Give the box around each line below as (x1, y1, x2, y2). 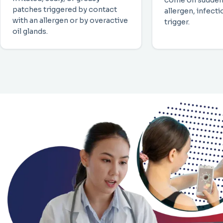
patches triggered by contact (12, 5, 117, 14)
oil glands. (12, 27, 48, 36)
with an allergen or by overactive (12, 16, 128, 25)
